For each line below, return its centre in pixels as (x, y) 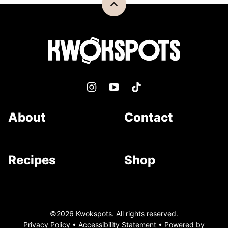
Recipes (32, 160)
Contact (149, 118)
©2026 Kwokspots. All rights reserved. (114, 214)
